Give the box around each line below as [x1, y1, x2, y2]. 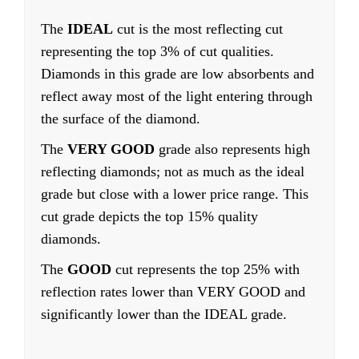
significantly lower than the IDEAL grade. [41, 306, 287, 323]
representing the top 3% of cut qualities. [41, 43, 274, 60]
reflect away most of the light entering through [41, 88, 313, 105]
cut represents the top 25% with [111, 261, 300, 278]
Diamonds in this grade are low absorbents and [41, 66, 314, 83]
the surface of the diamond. [41, 111, 200, 127]
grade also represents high [155, 141, 310, 158]
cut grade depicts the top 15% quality [41, 208, 258, 225]
